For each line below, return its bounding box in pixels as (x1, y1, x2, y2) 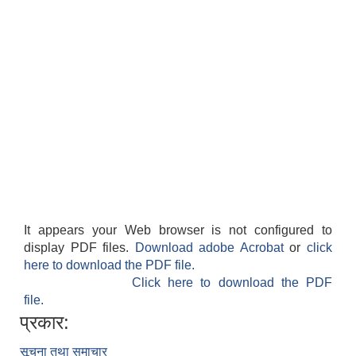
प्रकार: (20, 311, 69, 334)
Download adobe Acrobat (134, 241, 290, 255)
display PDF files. (24, 241, 135, 255)
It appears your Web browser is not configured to (24, 223, 332, 238)
